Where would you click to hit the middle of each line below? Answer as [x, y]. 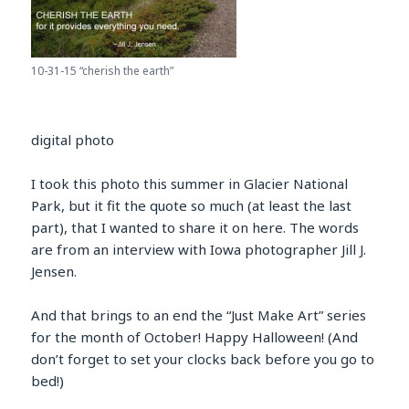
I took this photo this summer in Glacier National [190, 184]
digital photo [73, 140]
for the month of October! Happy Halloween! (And [195, 337]
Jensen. [54, 272]
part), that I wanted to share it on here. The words [195, 228]
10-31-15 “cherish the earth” [103, 71]
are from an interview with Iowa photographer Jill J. [199, 250]
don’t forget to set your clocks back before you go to [203, 359]
